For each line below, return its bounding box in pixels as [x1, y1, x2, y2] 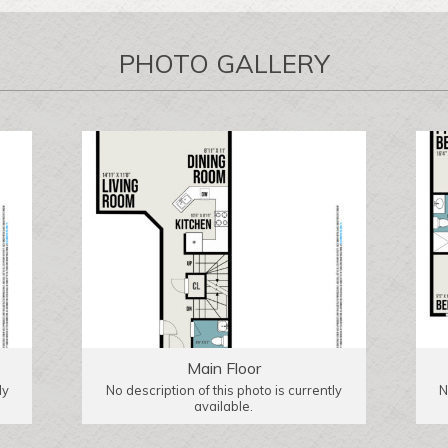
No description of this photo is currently [105, 381, 342, 398]
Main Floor [186, 357, 261, 378]
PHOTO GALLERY [118, 46, 330, 79]
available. [194, 397, 254, 414]
